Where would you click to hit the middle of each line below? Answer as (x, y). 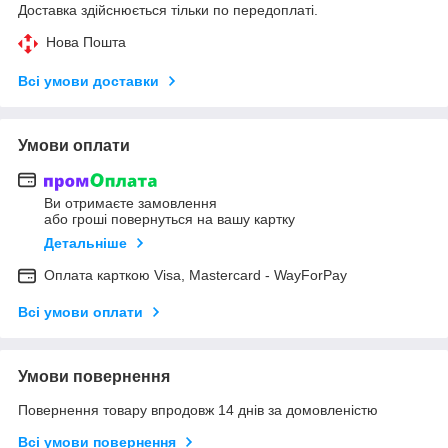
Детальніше (85, 243)
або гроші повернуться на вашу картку (169, 219)
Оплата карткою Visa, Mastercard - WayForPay (195, 275)
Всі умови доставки (88, 80)
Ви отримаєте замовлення (130, 203)
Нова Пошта (86, 41)
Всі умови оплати (80, 312)
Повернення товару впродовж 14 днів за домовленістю (198, 410)
